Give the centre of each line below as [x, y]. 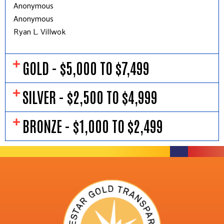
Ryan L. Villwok [39, 31]
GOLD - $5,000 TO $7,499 [86, 67]
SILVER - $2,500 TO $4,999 [90, 96]
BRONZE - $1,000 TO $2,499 [93, 125]
